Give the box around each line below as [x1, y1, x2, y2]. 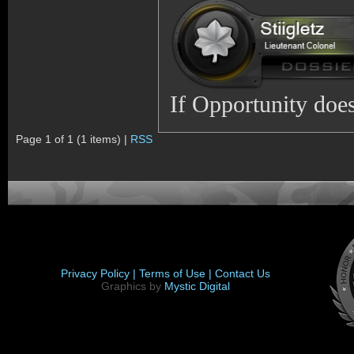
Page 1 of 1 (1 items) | [16, 133, 130, 145]
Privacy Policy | [61, 267, 139, 280]
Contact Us [215, 267, 270, 280]
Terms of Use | [139, 267, 215, 280]
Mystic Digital [164, 280, 230, 292]
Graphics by [101, 280, 164, 292]
